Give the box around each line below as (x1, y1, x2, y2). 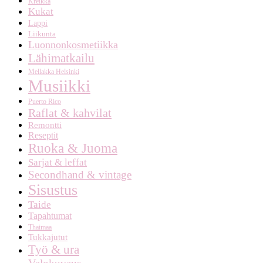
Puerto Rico (28, 97, 61, 106)
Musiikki (28, 76, 90, 95)
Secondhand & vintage (28, 168, 131, 181)
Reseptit (28, 130, 58, 140)
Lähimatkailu (28, 50, 95, 65)
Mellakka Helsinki (28, 67, 79, 76)
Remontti (28, 119, 62, 130)
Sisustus (28, 181, 77, 198)
